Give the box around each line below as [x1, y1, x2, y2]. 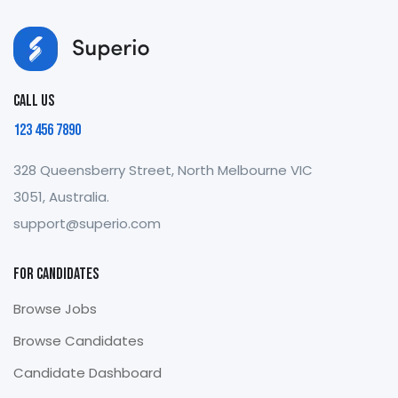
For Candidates [13, 265, 99, 283]
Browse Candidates [13, 331, 144, 350]
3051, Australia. [13, 187, 109, 206]
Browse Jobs [13, 299, 97, 318]
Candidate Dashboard [13, 363, 162, 382]
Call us [13, 92, 54, 110]
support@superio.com [13, 214, 161, 233]
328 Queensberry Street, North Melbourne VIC [13, 161, 313, 179]
